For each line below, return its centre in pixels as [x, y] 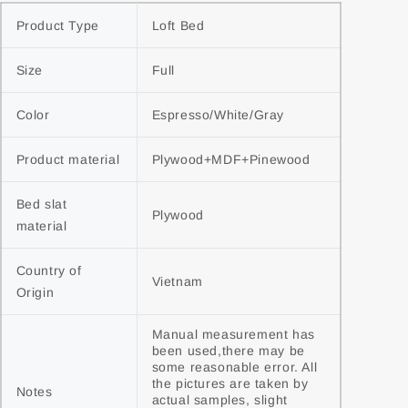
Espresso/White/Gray [218, 115]
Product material [68, 159]
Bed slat [41, 204]
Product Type [57, 25]
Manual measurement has [233, 334]
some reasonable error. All [235, 367]
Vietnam [177, 281]
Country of [49, 270]
